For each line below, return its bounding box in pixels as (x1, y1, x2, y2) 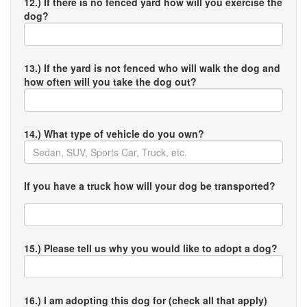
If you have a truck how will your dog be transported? (24, 179, 275, 193)
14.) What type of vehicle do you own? (24, 127, 204, 140)
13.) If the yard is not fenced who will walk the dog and (24, 61, 280, 75)
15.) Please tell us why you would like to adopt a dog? (24, 241, 278, 255)
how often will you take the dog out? (24, 75, 197, 88)
